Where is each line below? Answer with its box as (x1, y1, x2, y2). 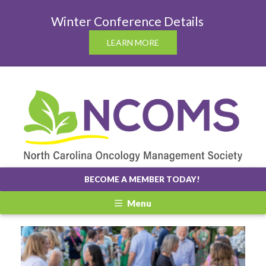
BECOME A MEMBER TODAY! (84, 175, 200, 185)
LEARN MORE (107, 37, 159, 47)
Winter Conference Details (50, 14, 216, 28)
